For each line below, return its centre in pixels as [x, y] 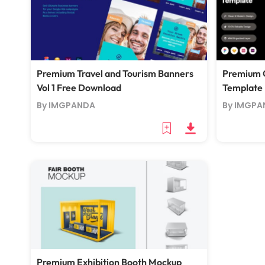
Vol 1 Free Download [79, 88]
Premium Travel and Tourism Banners [115, 73]
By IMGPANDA [66, 105]
